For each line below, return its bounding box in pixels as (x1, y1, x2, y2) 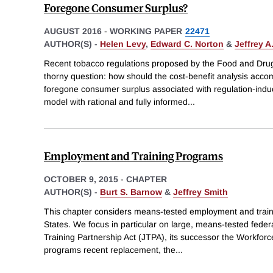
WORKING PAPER (110, 26, 182, 37)
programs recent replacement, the (44, 244, 175, 255)
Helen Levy (100, 39, 146, 49)
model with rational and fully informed (44, 96, 188, 107)
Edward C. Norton (151, 39, 224, 49)
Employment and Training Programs (44, 147, 223, 163)
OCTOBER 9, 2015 (44, 174, 118, 184)
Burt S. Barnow (100, 186, 162, 197)
